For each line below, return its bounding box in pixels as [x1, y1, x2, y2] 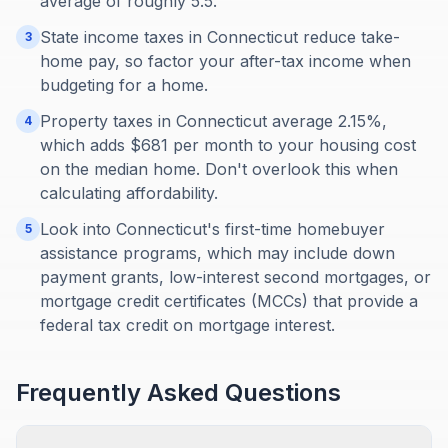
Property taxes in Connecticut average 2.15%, [40, 111, 387, 131]
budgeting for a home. [40, 75, 208, 95]
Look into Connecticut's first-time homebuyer [40, 219, 385, 239]
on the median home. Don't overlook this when [40, 159, 398, 179]
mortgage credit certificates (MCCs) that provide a [40, 291, 418, 311]
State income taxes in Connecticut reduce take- [40, 27, 400, 47]
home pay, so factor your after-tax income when [40, 51, 411, 71]
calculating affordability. [40, 183, 218, 203]
